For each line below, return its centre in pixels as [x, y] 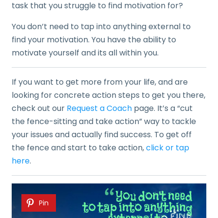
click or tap [168, 147]
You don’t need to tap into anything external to [101, 26]
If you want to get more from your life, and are [100, 82]
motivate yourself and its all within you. [87, 53]
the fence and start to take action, [79, 147]
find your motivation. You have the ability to [94, 39]
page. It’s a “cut [162, 108]
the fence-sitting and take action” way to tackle [104, 121]
